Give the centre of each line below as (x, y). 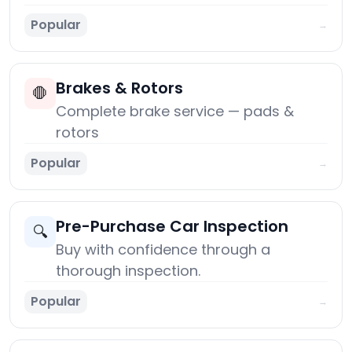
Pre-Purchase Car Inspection (172, 227)
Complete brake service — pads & (175, 112)
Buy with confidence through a (163, 250)
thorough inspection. (128, 271)
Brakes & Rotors (119, 88)
